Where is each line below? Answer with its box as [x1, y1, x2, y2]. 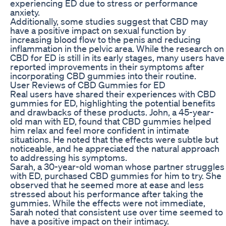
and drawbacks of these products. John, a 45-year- [10, 106, 214, 118]
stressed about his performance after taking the [10, 188, 203, 199]
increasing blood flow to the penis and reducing [10, 33, 201, 45]
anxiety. [10, 6, 40, 18]
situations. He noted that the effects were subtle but [10, 133, 218, 145]
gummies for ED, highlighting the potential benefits [10, 97, 215, 108]
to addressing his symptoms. [10, 151, 127, 163]
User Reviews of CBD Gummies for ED [10, 79, 165, 90]
